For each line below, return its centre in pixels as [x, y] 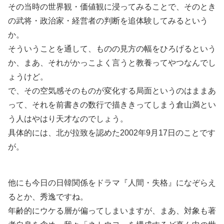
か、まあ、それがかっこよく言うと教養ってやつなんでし [112, 62]
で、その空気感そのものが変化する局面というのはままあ [112, 90]
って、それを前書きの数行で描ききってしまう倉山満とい [112, 104]
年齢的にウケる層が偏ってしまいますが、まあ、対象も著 [112, 211]
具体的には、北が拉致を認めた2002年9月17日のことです [112, 132]
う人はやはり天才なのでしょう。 [68, 118]
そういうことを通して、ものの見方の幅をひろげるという [112, 48]
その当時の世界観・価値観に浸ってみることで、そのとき [112, 6]
